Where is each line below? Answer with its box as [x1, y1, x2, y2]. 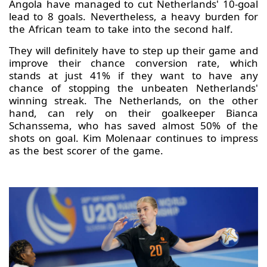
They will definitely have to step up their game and [9, 44, 258, 58]
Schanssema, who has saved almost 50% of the [9, 119, 258, 133]
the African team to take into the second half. [9, 22, 233, 36]
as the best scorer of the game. [9, 144, 170, 158]
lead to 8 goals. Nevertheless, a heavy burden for [9, 10, 258, 24]
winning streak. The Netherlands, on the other [9, 94, 258, 108]
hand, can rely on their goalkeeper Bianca [9, 106, 258, 120]
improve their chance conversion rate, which [9, 56, 258, 70]
